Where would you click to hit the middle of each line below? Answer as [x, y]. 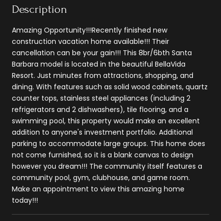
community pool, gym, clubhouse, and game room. [101, 177]
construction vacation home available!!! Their [91, 41]
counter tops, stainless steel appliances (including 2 [101, 98]
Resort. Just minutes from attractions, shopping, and [103, 75]
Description [39, 9]
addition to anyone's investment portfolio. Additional [102, 132]
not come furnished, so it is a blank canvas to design [103, 155]
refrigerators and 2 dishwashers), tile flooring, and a [100, 109]
